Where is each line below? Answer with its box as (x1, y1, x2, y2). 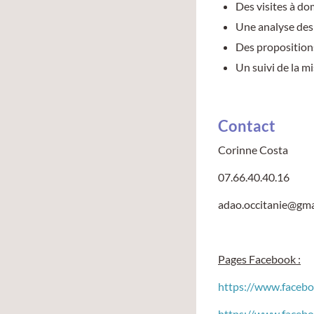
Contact (218, 116, 275, 135)
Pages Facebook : (218, 252, 301, 266)
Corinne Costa (218, 143, 288, 156)
